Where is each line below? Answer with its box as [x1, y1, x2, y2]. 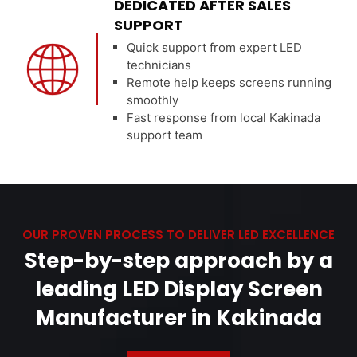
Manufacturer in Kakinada [35, 303, 322, 332]
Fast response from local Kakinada [127, 109, 321, 125]
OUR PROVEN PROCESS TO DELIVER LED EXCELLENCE [22, 226, 335, 243]
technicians [127, 57, 192, 73]
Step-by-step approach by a [24, 245, 333, 275]
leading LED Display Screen [34, 274, 323, 304]
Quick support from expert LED [127, 39, 303, 55]
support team [127, 127, 203, 143]
